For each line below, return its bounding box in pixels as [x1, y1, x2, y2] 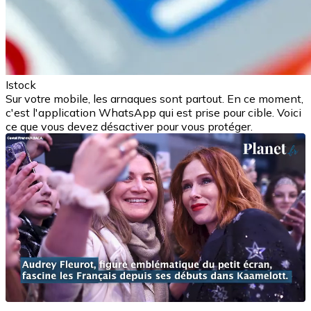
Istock [6, 77, 36, 92]
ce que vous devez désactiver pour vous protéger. [6, 119, 253, 133]
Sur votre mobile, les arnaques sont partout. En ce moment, [6, 91, 303, 106]
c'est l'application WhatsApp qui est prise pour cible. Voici [6, 105, 301, 119]
